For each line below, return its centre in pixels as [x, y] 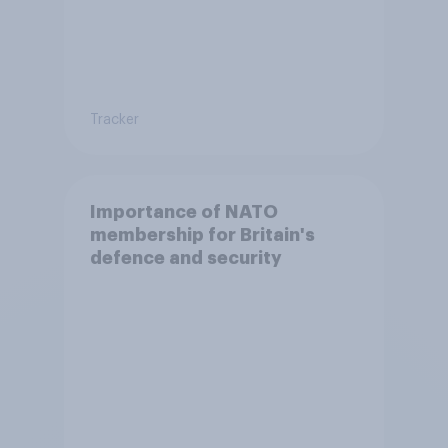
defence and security [185, 257]
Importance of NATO [183, 211]
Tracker [114, 119]
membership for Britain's [202, 234]
